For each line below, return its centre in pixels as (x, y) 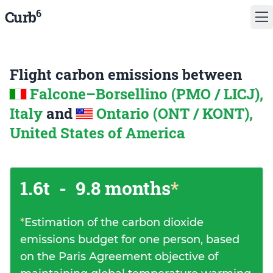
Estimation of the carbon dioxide (114, 222)
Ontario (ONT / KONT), (175, 113)
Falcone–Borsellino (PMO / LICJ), (147, 94)
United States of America (97, 133)
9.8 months (121, 188)
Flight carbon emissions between (126, 74)
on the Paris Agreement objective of (119, 257)
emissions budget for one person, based (130, 239)
